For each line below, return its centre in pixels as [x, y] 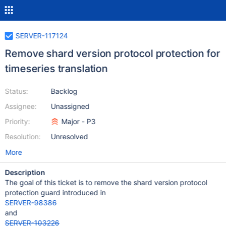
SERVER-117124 [42, 36]
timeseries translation [56, 69]
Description [25, 172]
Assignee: [21, 106]
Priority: [17, 121]
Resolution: [23, 136]
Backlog [64, 91]
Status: [16, 91]
